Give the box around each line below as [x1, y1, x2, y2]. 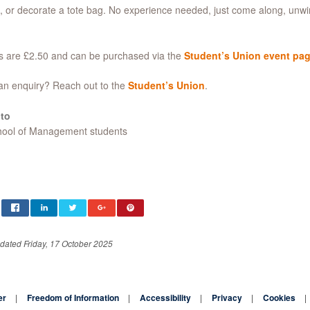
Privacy [212, 291, 242, 304]
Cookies [263, 291, 295, 304]
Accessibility [140, 291, 191, 304]
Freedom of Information [27, 291, 119, 304]
